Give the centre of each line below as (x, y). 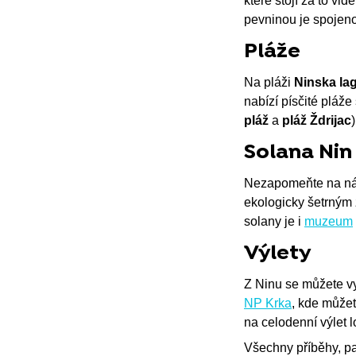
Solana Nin (298, 153)
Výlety (277, 253)
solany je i (274, 221)
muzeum (329, 221)
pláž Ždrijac (317, 120)
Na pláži (269, 82)
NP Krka (268, 303)
